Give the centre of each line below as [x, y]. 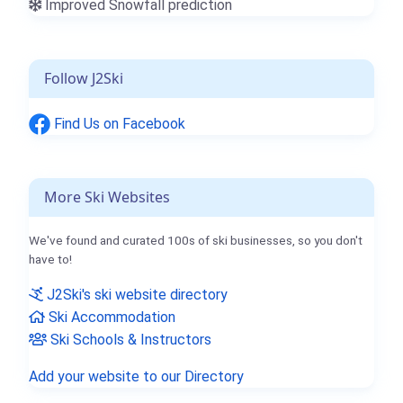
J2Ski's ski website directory [135, 295]
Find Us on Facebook [118, 123]
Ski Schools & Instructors [129, 340]
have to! [50, 260]
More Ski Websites [107, 197]
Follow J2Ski [84, 78]
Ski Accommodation [110, 318]
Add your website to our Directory [136, 377]
